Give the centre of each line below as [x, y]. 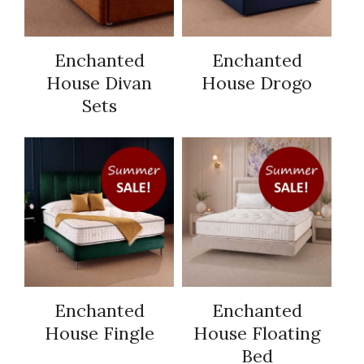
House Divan [99, 83]
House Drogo [257, 83]
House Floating [257, 334]
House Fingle [99, 334]
